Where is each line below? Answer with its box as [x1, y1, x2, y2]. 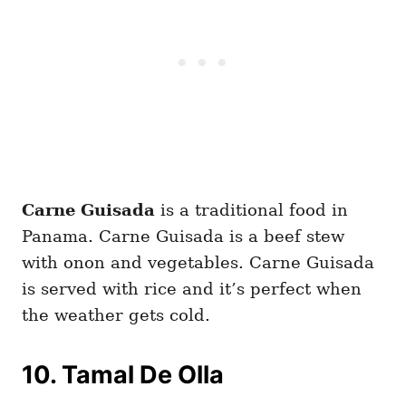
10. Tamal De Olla [22, 359, 224, 390]
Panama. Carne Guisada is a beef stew [22, 226, 344, 246]
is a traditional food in [160, 199, 348, 219]
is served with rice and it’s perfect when [22, 278, 362, 298]
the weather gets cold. [22, 304, 210, 324]
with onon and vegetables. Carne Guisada [22, 252, 374, 272]
